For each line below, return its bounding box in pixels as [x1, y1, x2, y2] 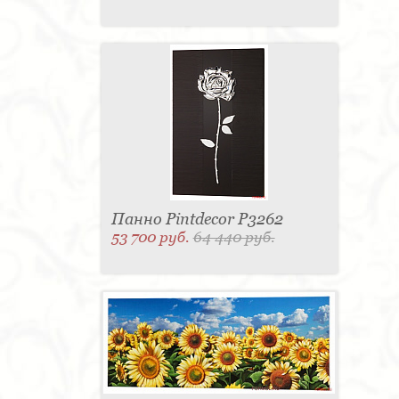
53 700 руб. [110, 228, 193, 247]
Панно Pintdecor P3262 [110, 209, 283, 229]
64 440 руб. [192, 228, 275, 247]
